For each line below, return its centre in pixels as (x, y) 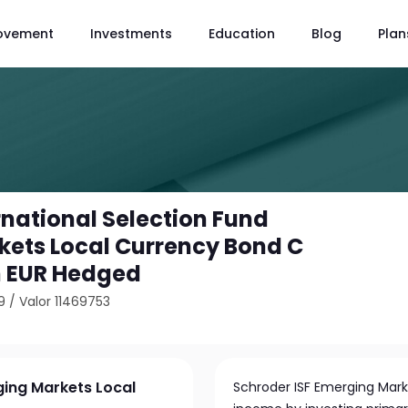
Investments (131, 33)
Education (242, 33)
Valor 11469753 (65, 301)
